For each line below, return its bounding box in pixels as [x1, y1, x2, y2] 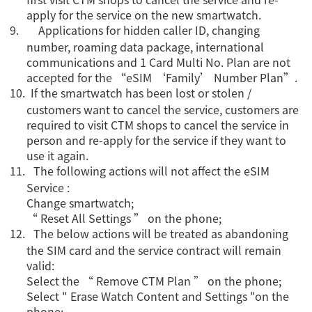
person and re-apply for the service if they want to [26, 132, 287, 149]
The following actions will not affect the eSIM [33, 162, 270, 180]
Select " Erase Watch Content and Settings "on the [26, 288, 290, 305]
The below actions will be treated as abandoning [33, 225, 289, 242]
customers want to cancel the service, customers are [26, 101, 299, 118]
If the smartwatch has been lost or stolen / [31, 84, 252, 102]
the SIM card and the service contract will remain [26, 242, 282, 259]
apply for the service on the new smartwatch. [26, 6, 262, 24]
